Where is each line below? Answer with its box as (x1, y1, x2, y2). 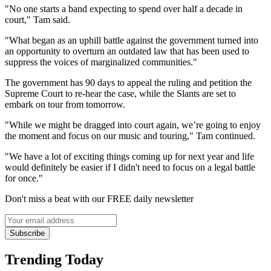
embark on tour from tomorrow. (5, 99, 128, 109)
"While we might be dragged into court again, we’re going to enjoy (5, 119, 261, 130)
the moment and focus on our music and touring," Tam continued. (5, 130, 255, 141)
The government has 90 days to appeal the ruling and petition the (5, 77, 252, 88)
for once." (5, 172, 43, 183)
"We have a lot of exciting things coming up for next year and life (5, 151, 254, 162)
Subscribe (10, 228, 45, 238)
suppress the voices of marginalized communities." (5, 56, 197, 67)
